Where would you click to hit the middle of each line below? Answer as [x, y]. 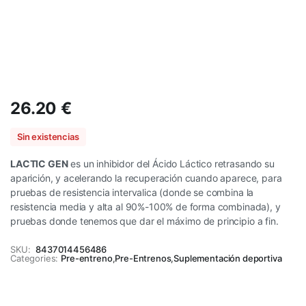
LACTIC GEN [39, 164]
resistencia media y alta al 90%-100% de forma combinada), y [145, 207]
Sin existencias [48, 137]
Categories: [34, 258]
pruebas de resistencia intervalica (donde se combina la [132, 192]
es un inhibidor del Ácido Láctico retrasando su [171, 164]
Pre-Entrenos [143, 258]
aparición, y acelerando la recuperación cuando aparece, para [146, 178]
